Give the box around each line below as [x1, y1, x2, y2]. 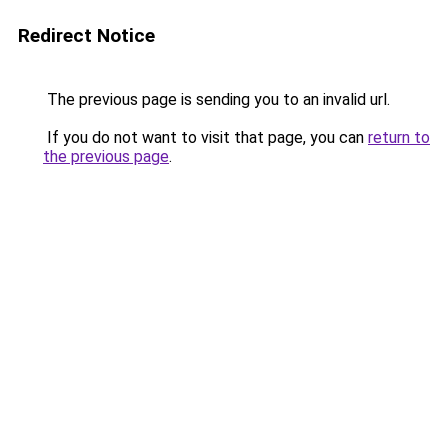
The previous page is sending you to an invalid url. [43, 90, 390, 109]
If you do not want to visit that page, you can [43, 128, 368, 147]
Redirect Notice [18, 24, 155, 47]
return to [368, 128, 430, 147]
